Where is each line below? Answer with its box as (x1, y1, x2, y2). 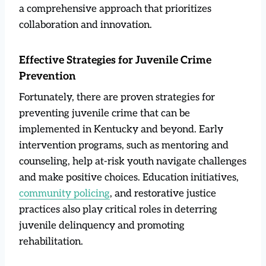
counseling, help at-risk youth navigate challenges (19, 155, 246, 167)
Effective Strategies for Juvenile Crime (19, 53, 211, 66)
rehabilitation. (19, 235, 83, 248)
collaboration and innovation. (19, 18, 152, 31)
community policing (19, 187, 110, 199)
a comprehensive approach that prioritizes (19, 2, 211, 15)
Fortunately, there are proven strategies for (19, 91, 215, 103)
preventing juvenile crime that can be (19, 107, 190, 119)
